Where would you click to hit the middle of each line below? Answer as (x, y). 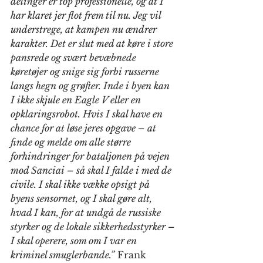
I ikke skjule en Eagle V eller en (77, 100)
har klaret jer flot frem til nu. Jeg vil (87, 15)
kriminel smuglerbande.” (63, 255)
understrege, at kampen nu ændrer (85, 29)
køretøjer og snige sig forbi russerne (86, 72)
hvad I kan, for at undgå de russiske (87, 213)
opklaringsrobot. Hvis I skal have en (88, 114)
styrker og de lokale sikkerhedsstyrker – (94, 227)
